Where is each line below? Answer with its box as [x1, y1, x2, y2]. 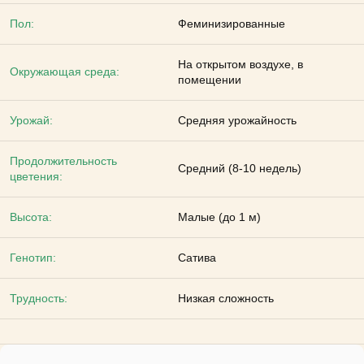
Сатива [178, 251, 216, 264]
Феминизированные [178, 17, 285, 30]
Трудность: [10, 292, 67, 305]
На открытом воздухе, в [178, 58, 303, 71]
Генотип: [10, 251, 56, 264]
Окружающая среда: [10, 65, 119, 78]
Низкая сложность [178, 292, 274, 305]
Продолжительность [10, 154, 117, 167]
